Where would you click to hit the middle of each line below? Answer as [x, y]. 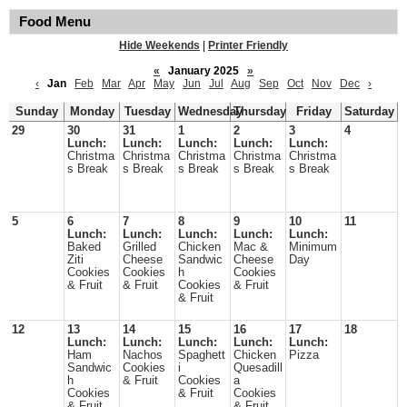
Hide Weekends [159, 45]
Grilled [139, 247]
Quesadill [258, 368]
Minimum [313, 247]
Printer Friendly [248, 45]
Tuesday [147, 112]
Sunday [36, 112]
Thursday [260, 112]
